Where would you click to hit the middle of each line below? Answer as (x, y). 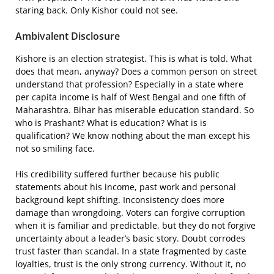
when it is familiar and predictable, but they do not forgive (135, 225)
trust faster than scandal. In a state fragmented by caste (131, 251)
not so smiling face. (55, 148)
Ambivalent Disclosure (68, 36)
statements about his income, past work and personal (126, 187)
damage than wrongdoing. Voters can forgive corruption (130, 212)
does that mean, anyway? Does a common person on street (136, 71)
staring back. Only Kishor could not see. (97, 10)
